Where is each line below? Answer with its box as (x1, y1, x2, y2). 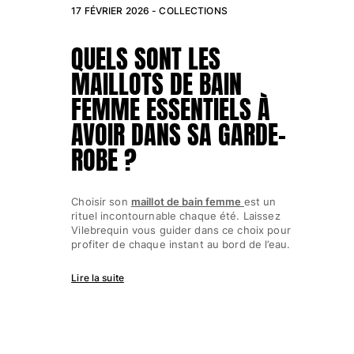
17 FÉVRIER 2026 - (71, 4, 160, 17)
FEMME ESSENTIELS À (71, 90, 271, 130)
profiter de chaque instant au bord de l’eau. (71, 237, 291, 250)
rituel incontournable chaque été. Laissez (71, 209, 281, 222)
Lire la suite (71, 271, 124, 284)
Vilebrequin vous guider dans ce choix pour (71, 223, 291, 236)
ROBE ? (71, 141, 137, 180)
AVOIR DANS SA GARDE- (71, 115, 287, 155)
